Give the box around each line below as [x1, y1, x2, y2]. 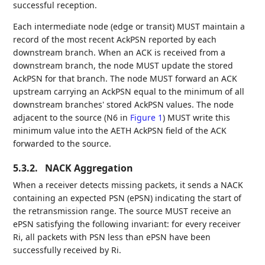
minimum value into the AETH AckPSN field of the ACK [13, 124, 227, 136]
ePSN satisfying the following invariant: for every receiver [13, 218, 241, 230]
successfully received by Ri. [13, 244, 122, 256]
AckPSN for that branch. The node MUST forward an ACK [13, 72, 238, 84]
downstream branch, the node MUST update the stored [13, 59, 234, 71]
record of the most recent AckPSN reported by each [13, 33, 217, 45]
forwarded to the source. [13, 137, 112, 149]
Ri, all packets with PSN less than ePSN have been [13, 231, 211, 243]
